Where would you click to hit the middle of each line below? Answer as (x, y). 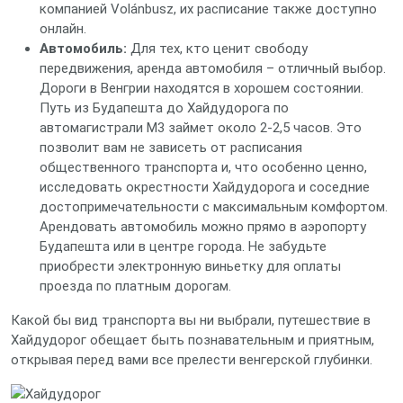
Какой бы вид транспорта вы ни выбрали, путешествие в (191, 320)
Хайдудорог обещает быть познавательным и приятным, (193, 340)
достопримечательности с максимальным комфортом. (214, 207)
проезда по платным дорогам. (135, 286)
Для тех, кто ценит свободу (217, 49)
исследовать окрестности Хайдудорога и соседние (205, 187)
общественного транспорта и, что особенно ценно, (203, 167)
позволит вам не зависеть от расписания (171, 148)
